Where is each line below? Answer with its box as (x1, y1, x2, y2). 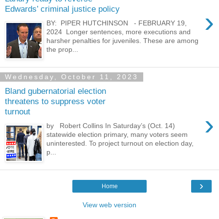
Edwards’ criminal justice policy (5, 4, 120, 14)
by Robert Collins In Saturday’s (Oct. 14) (46, 121, 175, 130)
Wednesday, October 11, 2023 (5, 73, 138, 81)
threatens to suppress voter (5, 96, 106, 107)
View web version (83, 200, 136, 209)
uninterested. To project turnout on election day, (46, 139, 194, 147)
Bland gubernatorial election (5, 86, 106, 96)
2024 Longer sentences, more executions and (46, 27, 191, 36)
